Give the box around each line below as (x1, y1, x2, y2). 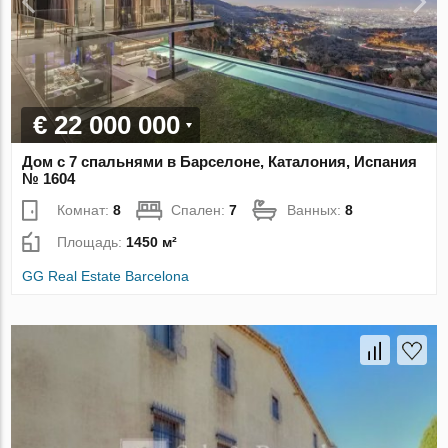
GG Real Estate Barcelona (22, 267, 190, 284)
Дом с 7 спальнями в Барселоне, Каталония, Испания (22, 152, 418, 170)
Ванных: (287, 201, 346, 218)
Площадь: (57, 233, 127, 250)
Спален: (171, 201, 230, 218)
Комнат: (57, 201, 114, 218)
